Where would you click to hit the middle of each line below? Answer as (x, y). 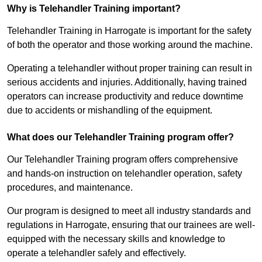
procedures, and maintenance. (70, 188)
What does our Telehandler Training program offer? (120, 137)
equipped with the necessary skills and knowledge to (116, 239)
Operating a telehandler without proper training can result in (130, 68)
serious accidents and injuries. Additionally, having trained (127, 82)
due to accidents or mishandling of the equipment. (110, 111)
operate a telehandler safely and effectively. (96, 253)
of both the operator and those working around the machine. (130, 45)
